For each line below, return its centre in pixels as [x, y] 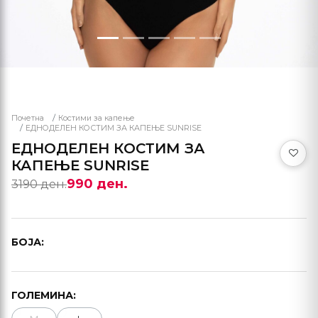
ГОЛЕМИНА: [44, 295]
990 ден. [97, 184]
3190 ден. [39, 184]
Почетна [28, 118]
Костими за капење [97, 118]
